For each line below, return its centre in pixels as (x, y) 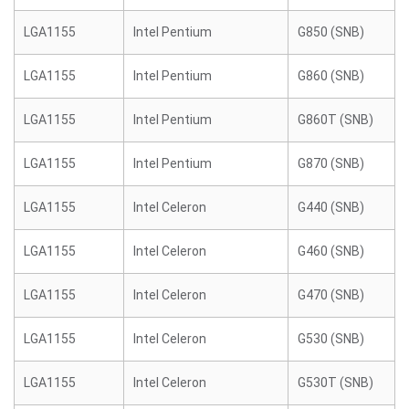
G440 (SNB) (331, 207)
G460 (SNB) (331, 251)
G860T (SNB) (336, 120)
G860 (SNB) (331, 76)
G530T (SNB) (336, 383)
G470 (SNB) (331, 295)
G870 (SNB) (331, 163)
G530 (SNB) (331, 339)
